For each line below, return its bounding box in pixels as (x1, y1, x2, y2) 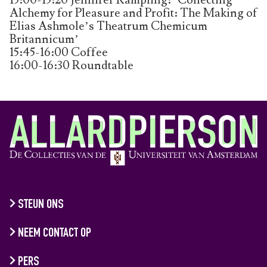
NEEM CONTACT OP (17, 227, 91, 240)
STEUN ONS (17, 198, 64, 212)
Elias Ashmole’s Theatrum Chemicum (10, 18, 207, 34)
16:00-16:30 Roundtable (10, 57, 133, 73)
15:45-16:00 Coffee (10, 44, 108, 60)
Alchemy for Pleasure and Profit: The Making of (10, 5, 257, 21)
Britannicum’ (10, 31, 79, 47)
